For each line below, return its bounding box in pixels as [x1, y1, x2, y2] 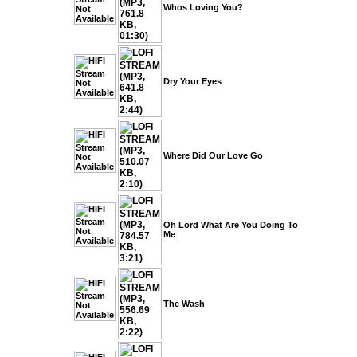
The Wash [163, 299, 205, 308]
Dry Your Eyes [163, 76, 222, 86]
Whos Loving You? [163, 2, 243, 12]
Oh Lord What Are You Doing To [163, 220, 298, 229]
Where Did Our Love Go [163, 151, 263, 160]
